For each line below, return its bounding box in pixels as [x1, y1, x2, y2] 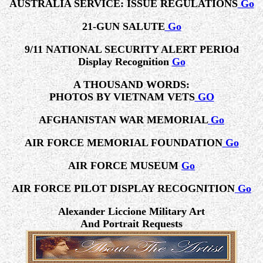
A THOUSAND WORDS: [73, 79, 190, 90]
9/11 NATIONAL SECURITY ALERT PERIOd [24, 43, 239, 55]
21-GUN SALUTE [82, 21, 165, 32]
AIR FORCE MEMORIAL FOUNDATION [24, 137, 222, 149]
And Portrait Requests [80, 218, 183, 230]
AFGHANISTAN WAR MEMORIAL [39, 114, 208, 126]
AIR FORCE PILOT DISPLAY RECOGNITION [12, 183, 235, 194]
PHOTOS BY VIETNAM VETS [49, 91, 195, 103]
